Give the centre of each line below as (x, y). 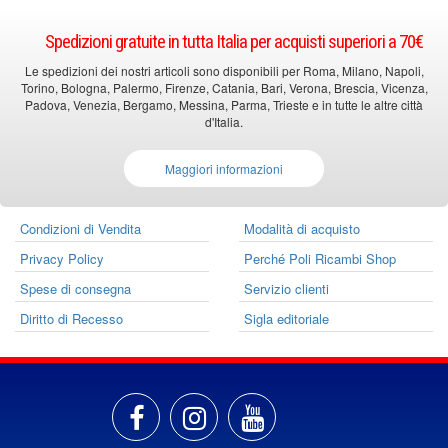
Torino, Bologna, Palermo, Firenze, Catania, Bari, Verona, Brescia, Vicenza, (224, 87)
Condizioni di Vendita (80, 228)
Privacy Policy (62, 258)
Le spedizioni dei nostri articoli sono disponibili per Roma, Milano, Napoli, (224, 70)
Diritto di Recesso (71, 318)
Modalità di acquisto (302, 228)
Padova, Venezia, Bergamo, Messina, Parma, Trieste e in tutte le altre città (224, 104)
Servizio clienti (286, 288)
